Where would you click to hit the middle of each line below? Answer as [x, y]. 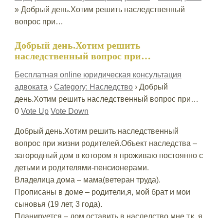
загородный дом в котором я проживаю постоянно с [109, 155]
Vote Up [35, 111]
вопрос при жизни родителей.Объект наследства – [106, 143]
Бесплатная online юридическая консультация [98, 75]
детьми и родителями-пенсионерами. [82, 168]
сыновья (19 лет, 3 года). [58, 204]
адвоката [31, 87]
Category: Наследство [93, 87]
